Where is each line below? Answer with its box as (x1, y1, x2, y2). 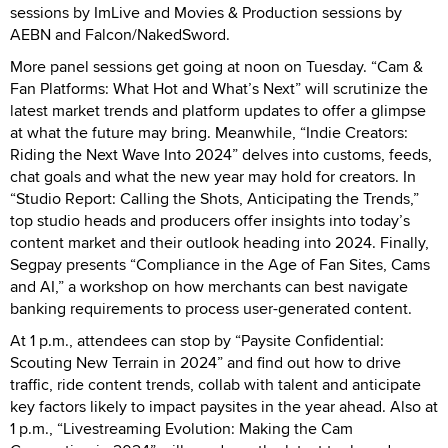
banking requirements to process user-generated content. (10, 296, 416, 320)
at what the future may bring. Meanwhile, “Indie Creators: (10, 120, 408, 144)
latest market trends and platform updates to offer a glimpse (10, 98, 426, 122)
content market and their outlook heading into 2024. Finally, (10, 230, 429, 254)
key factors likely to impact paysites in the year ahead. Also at (10, 394, 438, 418)
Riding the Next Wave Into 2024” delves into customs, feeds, (10, 142, 432, 166)
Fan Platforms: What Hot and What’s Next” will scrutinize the (10, 76, 428, 100)
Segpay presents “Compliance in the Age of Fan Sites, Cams (10, 252, 430, 276)
